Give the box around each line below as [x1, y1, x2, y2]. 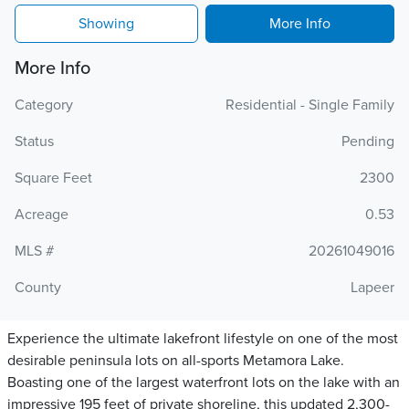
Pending [341, 132, 394, 151]
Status [15, 132, 54, 151]
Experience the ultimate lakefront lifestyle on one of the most [7, 330, 398, 348]
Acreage [15, 205, 68, 224]
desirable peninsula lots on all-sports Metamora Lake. [7, 351, 344, 370]
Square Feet [15, 169, 92, 187]
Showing [79, 15, 134, 33]
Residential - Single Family [225, 96, 394, 114]
